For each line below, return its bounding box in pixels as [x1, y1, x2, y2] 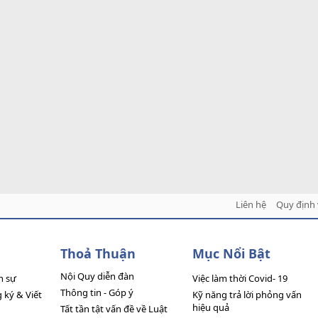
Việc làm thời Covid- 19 [192, 271, 287, 285]
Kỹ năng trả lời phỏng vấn [192, 287, 302, 301]
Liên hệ [235, 197, 266, 211]
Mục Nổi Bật [192, 244, 270, 262]
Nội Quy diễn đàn [60, 269, 135, 283]
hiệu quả [192, 300, 229, 314]
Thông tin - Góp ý [60, 285, 134, 299]
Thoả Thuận [60, 244, 136, 262]
